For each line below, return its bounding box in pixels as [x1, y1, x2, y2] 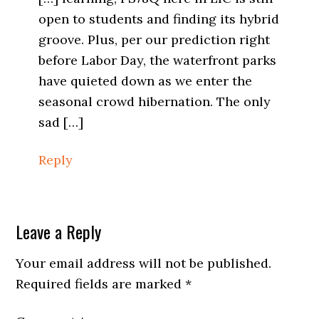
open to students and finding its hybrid [38, 10, 280, 27]
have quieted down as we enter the [38, 72, 253, 89]
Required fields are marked [16, 275, 186, 292]
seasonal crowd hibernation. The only [38, 93, 271, 110]
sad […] [38, 113, 84, 130]
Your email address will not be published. [16, 254, 272, 271]
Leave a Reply [16, 218, 102, 244]
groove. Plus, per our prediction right [38, 31, 271, 48]
